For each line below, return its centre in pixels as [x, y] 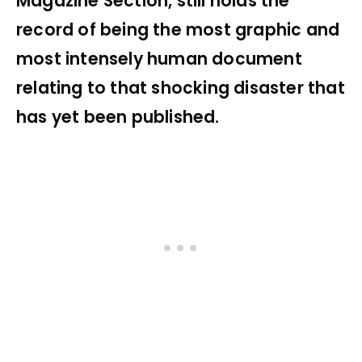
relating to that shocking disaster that [181, 88]
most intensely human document [159, 59]
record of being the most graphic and [178, 29]
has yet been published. [118, 117]
